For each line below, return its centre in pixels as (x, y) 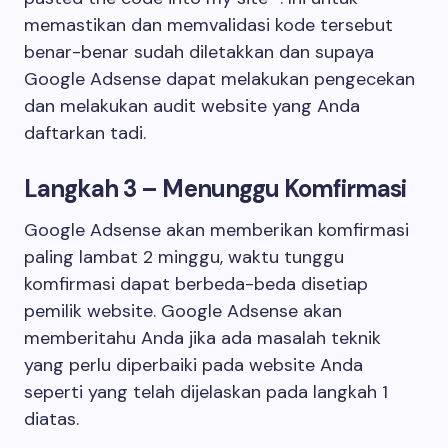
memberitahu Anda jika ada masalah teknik (202, 338)
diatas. (51, 419)
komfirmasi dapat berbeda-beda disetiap (196, 284)
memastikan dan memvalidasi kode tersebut (208, 25)
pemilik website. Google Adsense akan (183, 311)
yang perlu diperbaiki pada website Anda (193, 365)
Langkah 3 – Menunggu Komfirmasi (215, 188)
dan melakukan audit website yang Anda (192, 106)
